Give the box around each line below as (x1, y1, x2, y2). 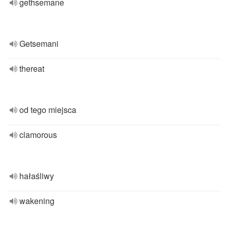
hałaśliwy (19, 170, 54, 182)
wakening (19, 195, 54, 207)
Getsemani (19, 38, 59, 49)
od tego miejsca (19, 104, 76, 116)
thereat (19, 63, 44, 74)
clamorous (19, 129, 57, 140)
